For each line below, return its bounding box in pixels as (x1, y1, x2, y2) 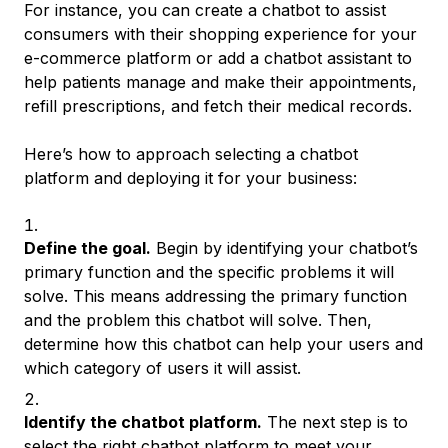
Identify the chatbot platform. (24, 412, 262, 432)
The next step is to (262, 412, 408, 432)
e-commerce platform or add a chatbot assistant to (24, 48, 412, 68)
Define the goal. (24, 238, 151, 258)
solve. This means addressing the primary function (24, 286, 407, 306)
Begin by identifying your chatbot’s (151, 238, 418, 258)
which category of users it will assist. (24, 358, 301, 378)
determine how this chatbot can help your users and (24, 334, 423, 354)
